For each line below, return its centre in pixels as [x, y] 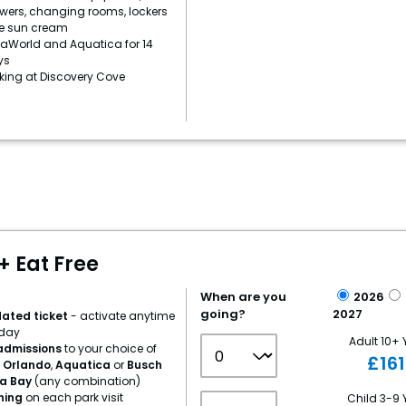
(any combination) [86, 381]
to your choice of [109, 348]
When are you [244, 297]
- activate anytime [122, 316]
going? [223, 314]
